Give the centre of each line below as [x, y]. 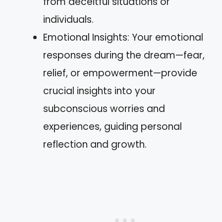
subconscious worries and [104, 109]
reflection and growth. [95, 144]
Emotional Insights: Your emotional [123, 37]
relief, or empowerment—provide [120, 73]
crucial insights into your [99, 91]
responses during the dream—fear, [124, 55]
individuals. [68, 20]
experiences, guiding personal [112, 127]
